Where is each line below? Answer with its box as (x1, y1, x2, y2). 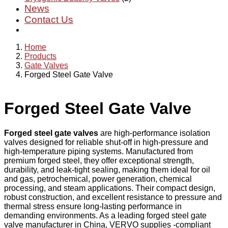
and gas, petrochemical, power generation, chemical (4, 175, 192, 184)
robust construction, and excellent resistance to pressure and (4, 193, 222, 202)
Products (24, 52, 56, 61)
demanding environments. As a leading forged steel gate (4, 211, 207, 220)
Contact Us (24, 14, 73, 25)
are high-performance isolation (100, 129, 210, 138)
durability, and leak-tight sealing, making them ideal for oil (4, 165, 210, 175)
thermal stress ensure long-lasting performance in (4, 202, 182, 211)
